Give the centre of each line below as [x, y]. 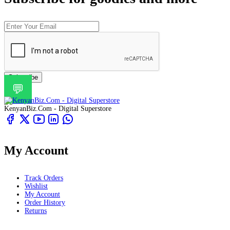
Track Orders [44, 178]
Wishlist [36, 186]
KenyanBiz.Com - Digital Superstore [58, 109]
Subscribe [23, 78]
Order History [45, 202]
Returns [36, 210]
